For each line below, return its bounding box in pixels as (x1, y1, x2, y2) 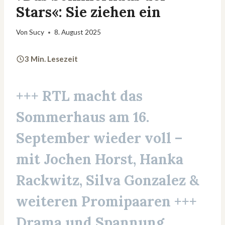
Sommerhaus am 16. (16, 108, 149, 127)
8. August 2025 (54, 28, 101, 37)
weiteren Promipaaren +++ (16, 192, 197, 211)
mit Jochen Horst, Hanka (16, 150, 183, 169)
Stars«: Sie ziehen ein (16, 3, 161, 21)
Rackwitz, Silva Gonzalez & (16, 171, 199, 190)
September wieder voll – (16, 129, 182, 148)
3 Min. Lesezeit (25, 54, 78, 64)
